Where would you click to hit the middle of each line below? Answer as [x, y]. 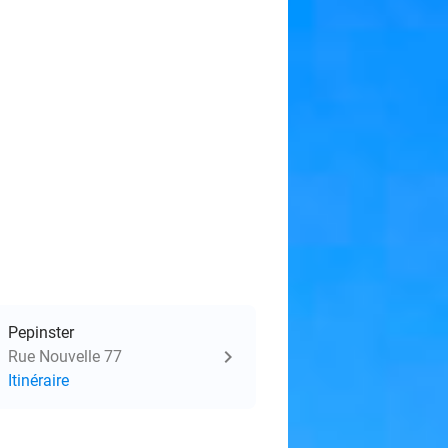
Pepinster [41, 332]
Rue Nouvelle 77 [65, 356]
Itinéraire [38, 380]
